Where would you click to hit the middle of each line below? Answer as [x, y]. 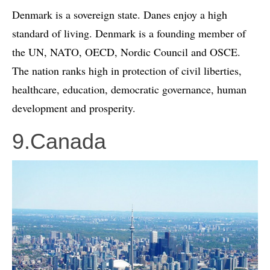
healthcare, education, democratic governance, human [129, 89]
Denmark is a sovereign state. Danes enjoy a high [120, 14]
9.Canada [59, 141]
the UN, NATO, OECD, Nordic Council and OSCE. [126, 52]
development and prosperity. [74, 108]
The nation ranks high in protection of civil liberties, [127, 70]
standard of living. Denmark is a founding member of [129, 33]
